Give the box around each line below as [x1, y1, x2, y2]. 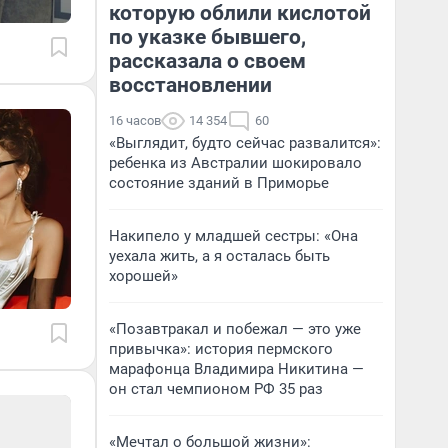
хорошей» [109, 267, 178, 285]
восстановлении [109, 73, 272, 97]
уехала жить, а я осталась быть [109, 247, 330, 265]
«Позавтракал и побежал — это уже [109, 320, 361, 338]
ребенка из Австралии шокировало [109, 154, 362, 172]
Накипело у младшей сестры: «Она [109, 227, 358, 245]
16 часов [109, 113, 161, 128]
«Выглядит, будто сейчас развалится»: [109, 134, 381, 152]
